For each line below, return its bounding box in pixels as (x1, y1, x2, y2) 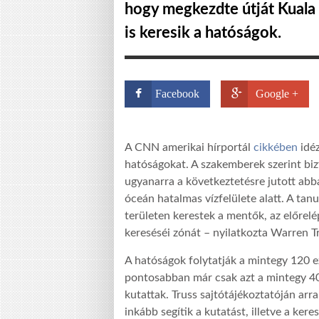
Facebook (155, 88, 199, 100)
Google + (256, 88, 298, 100)
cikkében (253, 142, 298, 154)
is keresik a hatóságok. (125, 25, 281, 41)
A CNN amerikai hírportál (125, 142, 253, 154)
